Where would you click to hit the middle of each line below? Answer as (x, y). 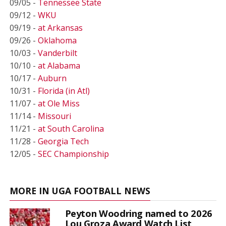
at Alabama (59, 65)
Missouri (54, 116)
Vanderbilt (57, 53)
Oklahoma (57, 40)
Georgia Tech (63, 141)
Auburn (52, 78)
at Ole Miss (59, 103)
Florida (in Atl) (64, 91)
